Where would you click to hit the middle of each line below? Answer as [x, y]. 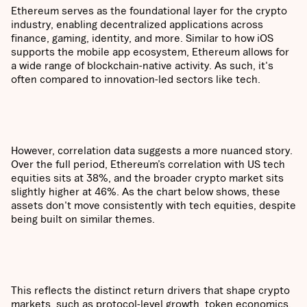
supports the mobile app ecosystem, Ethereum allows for [150, 52]
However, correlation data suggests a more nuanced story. [152, 150]
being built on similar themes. [83, 219]
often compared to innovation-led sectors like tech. [136, 79]
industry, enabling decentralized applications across [137, 24]
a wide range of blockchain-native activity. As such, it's [142, 65]
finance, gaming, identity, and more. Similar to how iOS [142, 38]
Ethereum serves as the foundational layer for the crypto [149, 11]
